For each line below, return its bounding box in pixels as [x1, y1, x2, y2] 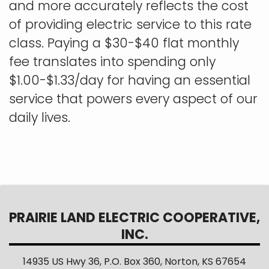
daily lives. [9, 109, 74, 127]
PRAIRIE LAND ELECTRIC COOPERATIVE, [9, 208, 260, 228]
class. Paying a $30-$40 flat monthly [9, 34, 239, 52]
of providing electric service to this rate [9, 16, 252, 34]
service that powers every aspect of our [9, 90, 258, 108]
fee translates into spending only [9, 53, 216, 71]
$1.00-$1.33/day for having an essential [9, 71, 250, 89]
